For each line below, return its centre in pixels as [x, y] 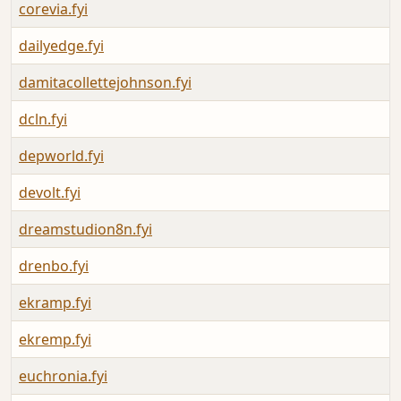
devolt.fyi [50, 193]
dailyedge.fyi [61, 46]
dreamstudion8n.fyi [85, 230]
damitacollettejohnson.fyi [105, 83]
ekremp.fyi [55, 340]
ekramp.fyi [55, 303]
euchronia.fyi [63, 376]
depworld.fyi [61, 156]
